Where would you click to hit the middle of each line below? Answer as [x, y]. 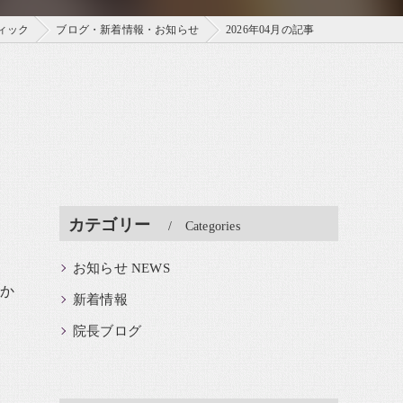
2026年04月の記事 [270, 30]
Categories [212, 226]
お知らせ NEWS [121, 268]
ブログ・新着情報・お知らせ [127, 30]
